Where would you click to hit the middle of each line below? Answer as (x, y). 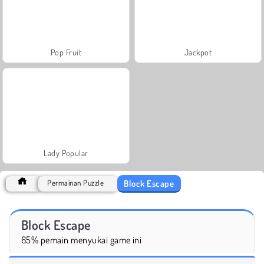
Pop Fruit (66, 52)
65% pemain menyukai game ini (82, 240)
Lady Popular (66, 153)
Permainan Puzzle (76, 182)
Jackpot (198, 52)
